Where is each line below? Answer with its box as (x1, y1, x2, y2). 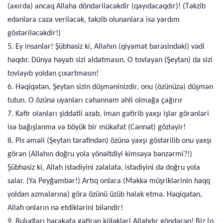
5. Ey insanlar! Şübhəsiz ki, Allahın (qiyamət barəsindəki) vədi (7, 43, 205, 51)
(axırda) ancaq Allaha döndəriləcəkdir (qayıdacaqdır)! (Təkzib (7, 2, 206, 10)
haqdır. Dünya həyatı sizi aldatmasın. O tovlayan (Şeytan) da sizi (7, 56, 213, 64)
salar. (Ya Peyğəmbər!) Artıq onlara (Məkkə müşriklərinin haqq (7, 177, 210, 185)
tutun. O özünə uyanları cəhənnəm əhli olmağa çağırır (7, 97, 183, 105)
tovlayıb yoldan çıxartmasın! (7, 70, 99, 78)
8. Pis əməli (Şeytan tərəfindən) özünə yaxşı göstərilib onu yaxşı (7, 137, 212, 145)
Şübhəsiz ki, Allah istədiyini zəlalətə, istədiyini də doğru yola (7, 164, 200, 172)
